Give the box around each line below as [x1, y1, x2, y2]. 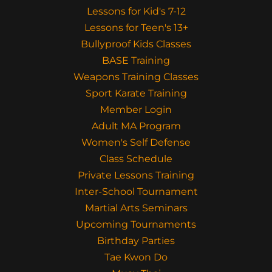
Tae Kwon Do [104, 251, 168, 263]
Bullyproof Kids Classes [81, 38, 191, 50]
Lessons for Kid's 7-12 [86, 5, 186, 17]
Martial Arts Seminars [84, 202, 188, 214]
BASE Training [102, 55, 170, 66]
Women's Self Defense [81, 137, 191, 148]
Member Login [100, 104, 172, 115]
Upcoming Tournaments [76, 219, 196, 230]
